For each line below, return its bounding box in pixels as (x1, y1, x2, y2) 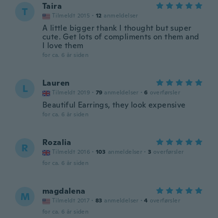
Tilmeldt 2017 (52, 197, 90, 204)
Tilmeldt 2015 (52, 12, 91, 19)
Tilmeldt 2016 (52, 148, 91, 156)
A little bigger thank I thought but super (42, 23, 192, 33)
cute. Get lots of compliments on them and (42, 32, 200, 42)
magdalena (42, 186, 86, 196)
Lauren (42, 78, 70, 88)
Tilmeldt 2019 (52, 89, 91, 96)
